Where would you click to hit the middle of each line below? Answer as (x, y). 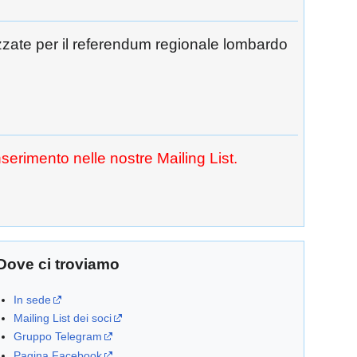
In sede (33, 299)
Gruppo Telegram (58, 337)
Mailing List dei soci (63, 318)
